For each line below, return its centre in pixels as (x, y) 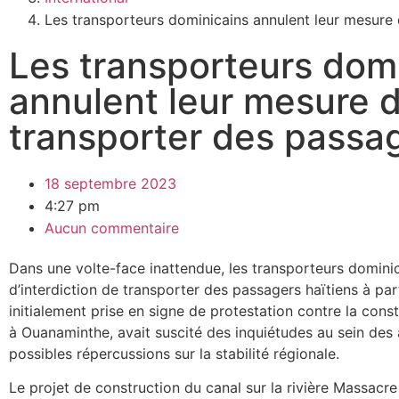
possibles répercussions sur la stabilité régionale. (174, 354)
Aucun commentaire (112, 228)
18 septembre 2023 (110, 183)
